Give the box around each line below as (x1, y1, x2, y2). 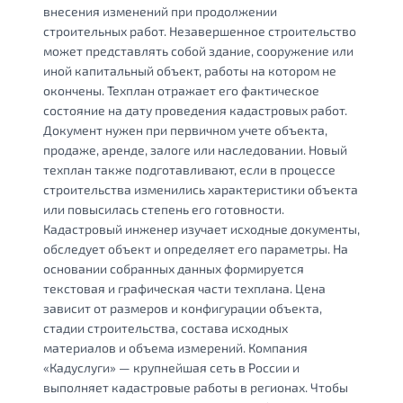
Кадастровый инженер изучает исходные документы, (43, 220, 360, 237)
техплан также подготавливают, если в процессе (43, 161, 336, 177)
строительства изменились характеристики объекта (43, 181, 358, 197)
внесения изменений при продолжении (43, 3, 277, 19)
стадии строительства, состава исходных (43, 319, 288, 336)
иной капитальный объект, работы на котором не (43, 62, 336, 78)
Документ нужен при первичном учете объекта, (43, 121, 327, 138)
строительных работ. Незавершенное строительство (43, 22, 356, 39)
